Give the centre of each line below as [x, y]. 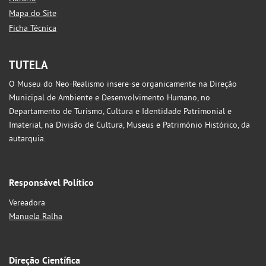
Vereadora [27, 202]
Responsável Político [51, 183]
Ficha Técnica [33, 28]
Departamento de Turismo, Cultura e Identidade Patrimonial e [120, 111]
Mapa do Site [33, 13]
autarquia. [27, 138]
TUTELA [28, 65]
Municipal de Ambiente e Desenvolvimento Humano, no [110, 97]
